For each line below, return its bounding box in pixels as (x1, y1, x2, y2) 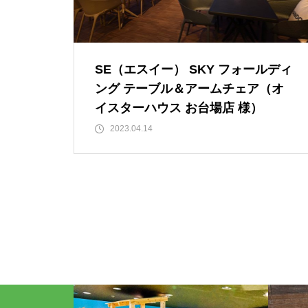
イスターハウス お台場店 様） (95, 101, 263, 115)
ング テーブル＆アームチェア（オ (95, 82, 284, 96)
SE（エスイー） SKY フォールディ (95, 63, 292, 76)
